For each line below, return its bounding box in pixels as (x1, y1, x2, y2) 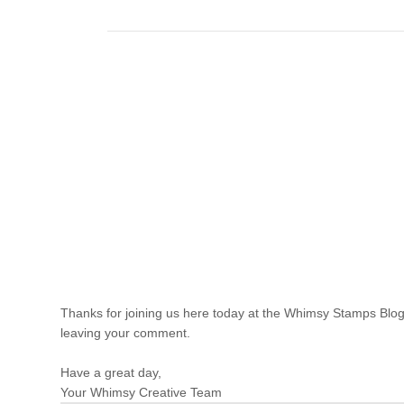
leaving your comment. (60, 325, 190, 340)
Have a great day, (60, 364, 161, 380)
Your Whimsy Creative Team (60, 384, 222, 399)
